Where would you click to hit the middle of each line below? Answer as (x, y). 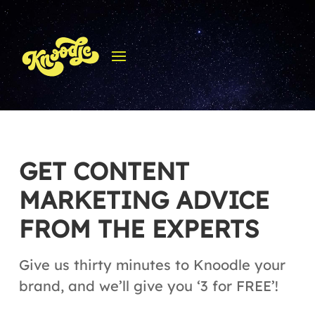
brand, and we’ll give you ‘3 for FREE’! (149, 285)
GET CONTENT (104, 171)
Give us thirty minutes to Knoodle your (153, 264)
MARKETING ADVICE (144, 200)
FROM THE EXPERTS (140, 229)
